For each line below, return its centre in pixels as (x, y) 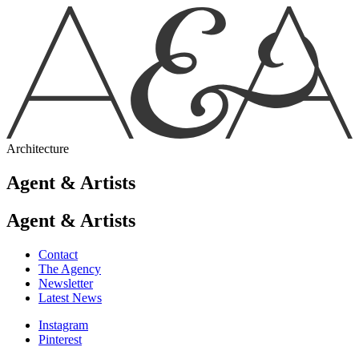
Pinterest (60, 339)
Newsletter (66, 283)
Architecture (38, 148)
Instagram (63, 325)
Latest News (70, 297)
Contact (58, 254)
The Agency (70, 268)
